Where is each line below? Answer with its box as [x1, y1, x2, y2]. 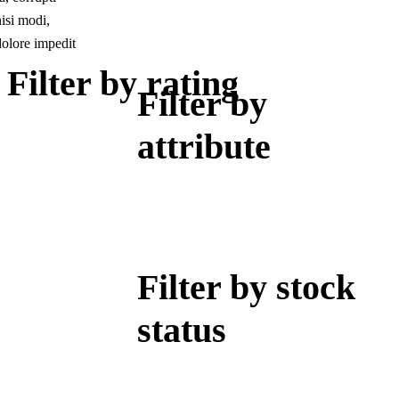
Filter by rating [7, 63, 239, 103]
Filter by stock [137, 267, 355, 308]
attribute [137, 126, 271, 167]
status [137, 310, 226, 351]
